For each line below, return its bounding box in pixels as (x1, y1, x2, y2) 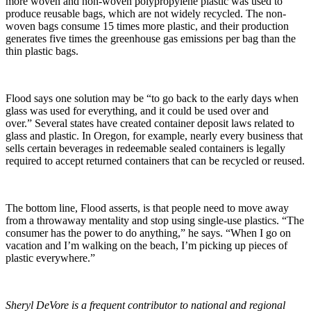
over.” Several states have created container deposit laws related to (6, 117, 294, 129)
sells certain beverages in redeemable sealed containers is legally (6, 142, 285, 154)
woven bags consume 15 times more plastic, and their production (6, 19, 289, 32)
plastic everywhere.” (6, 251, 95, 264)
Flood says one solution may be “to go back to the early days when (6, 92, 299, 104)
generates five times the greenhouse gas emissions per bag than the (6, 32, 296, 44)
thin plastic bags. (6, 44, 78, 57)
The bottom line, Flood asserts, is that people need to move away (6, 201, 289, 214)
